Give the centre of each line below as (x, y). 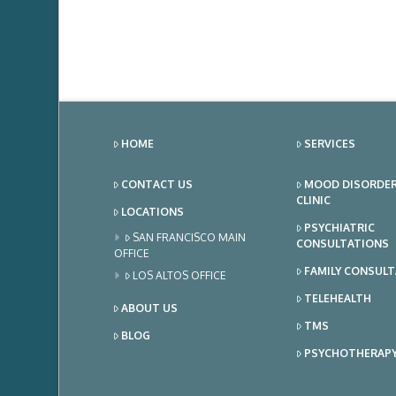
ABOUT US (150, 308)
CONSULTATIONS (342, 243)
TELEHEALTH (338, 298)
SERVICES (330, 143)
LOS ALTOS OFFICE (180, 275)
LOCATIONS (153, 211)
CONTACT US (157, 184)
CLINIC (313, 200)
